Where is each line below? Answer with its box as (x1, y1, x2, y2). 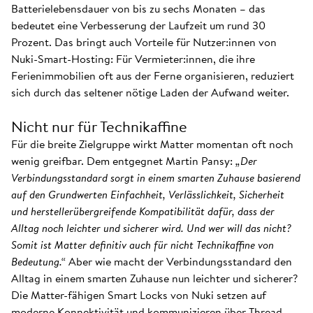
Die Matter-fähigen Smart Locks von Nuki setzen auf (11, 286, 266, 303)
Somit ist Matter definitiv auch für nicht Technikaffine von (11, 236, 274, 253)
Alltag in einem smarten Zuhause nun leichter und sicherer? (11, 270, 298, 286)
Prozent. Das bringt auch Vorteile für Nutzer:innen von (11, 34, 277, 50)
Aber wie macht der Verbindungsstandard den (66, 253, 292, 270)
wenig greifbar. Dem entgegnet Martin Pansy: (11, 152, 233, 169)
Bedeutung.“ (11, 253, 66, 270)
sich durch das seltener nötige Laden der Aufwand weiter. (11, 84, 289, 101)
